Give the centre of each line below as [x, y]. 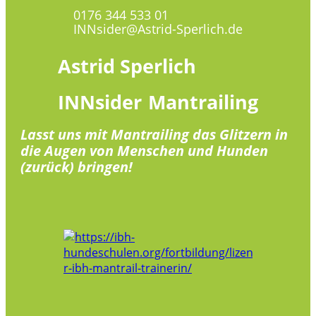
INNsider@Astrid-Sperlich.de [158, 29]
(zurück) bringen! [77, 166]
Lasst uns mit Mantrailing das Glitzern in [154, 134]
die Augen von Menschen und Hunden [144, 150]
